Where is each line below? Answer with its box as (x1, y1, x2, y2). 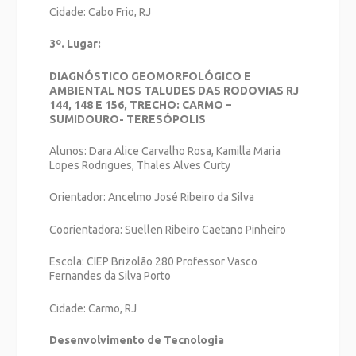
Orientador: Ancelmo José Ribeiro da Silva (49, 191, 255, 204)
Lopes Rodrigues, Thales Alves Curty (49, 159, 231, 172)
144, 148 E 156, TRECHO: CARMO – (49, 98, 232, 111)
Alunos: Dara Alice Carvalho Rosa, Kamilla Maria (49, 145, 281, 157)
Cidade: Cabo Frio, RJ (49, 5, 152, 18)
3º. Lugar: (49, 37, 102, 51)
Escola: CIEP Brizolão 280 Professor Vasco (49, 255, 258, 269)
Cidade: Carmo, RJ (49, 301, 137, 315)
